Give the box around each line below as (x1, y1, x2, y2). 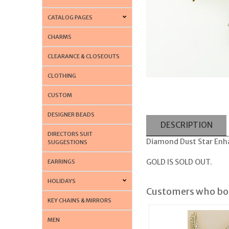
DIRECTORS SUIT (48, 130, 93, 138)
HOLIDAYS (48, 177, 76, 185)
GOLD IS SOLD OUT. (146, 157, 212, 167)
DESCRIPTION (160, 120, 213, 130)
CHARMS (48, 33, 72, 40)
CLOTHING (48, 72, 77, 79)
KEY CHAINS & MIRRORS (48, 196, 112, 204)
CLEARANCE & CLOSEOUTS (48, 52, 120, 60)
